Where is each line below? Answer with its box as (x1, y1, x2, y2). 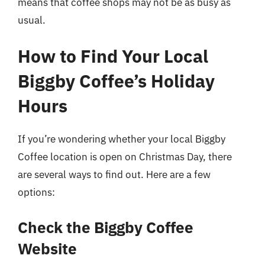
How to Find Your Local (18, 44, 208, 67)
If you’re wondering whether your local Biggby (18, 132, 225, 146)
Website (18, 238, 77, 258)
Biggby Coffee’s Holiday (18, 69, 215, 92)
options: (18, 186, 55, 199)
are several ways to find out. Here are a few (18, 168, 211, 181)
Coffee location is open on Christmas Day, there (18, 150, 232, 163)
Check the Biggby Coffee (18, 216, 193, 237)
